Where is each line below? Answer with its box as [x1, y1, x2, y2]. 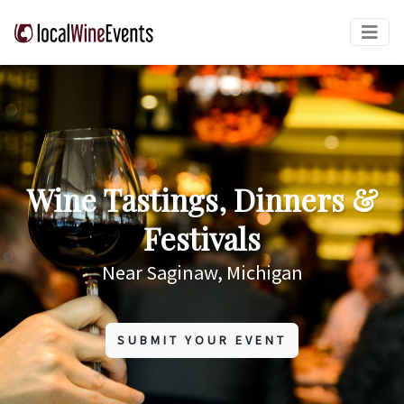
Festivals [143, 218, 261, 258]
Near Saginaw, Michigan [101, 259, 303, 285]
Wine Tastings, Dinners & [26, 179, 378, 219]
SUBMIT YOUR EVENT [117, 331, 287, 349]
